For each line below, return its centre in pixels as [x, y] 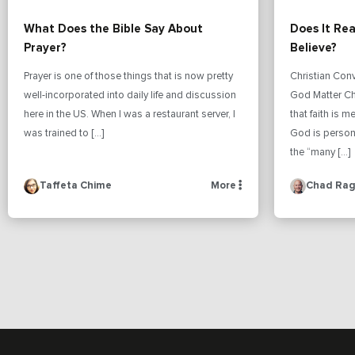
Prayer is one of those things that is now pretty [128, 76]
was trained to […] [64, 133]
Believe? [313, 48]
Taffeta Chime [76, 185]
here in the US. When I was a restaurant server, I [130, 114]
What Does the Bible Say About [113, 29]
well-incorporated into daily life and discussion [130, 95]
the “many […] [320, 152]
